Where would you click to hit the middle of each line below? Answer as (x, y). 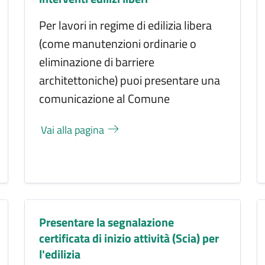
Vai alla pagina (74, 130)
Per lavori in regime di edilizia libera (126, 25)
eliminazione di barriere (97, 62)
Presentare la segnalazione (107, 222)
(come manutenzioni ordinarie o (118, 44)
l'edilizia (60, 254)
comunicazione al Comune (105, 99)
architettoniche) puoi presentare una (130, 80)
